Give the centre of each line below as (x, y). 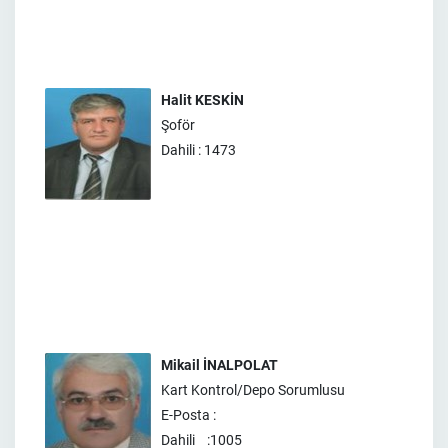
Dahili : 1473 (198, 150)
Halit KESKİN (202, 100)
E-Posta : (190, 415)
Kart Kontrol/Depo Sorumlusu (253, 390)
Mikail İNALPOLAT (219, 365)
